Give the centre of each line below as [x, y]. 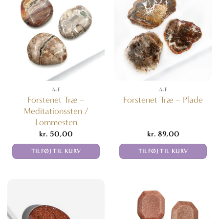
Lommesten [56, 123]
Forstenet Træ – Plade [163, 100]
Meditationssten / [56, 111]
